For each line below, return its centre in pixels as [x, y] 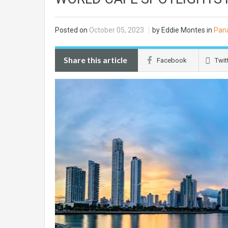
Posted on [72, 30]
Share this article [95, 60]
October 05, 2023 [117, 30]
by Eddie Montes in [183, 30]
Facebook [172, 61]
